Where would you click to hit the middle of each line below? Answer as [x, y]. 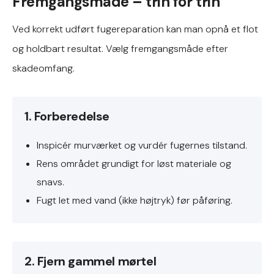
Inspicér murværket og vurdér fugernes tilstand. [142, 145]
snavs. [50, 182]
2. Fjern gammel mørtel [91, 261]
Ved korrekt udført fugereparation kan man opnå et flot [135, 29]
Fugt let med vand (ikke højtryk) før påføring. [135, 200]
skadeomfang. [43, 68]
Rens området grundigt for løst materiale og [134, 164]
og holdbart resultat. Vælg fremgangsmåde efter [120, 49]
